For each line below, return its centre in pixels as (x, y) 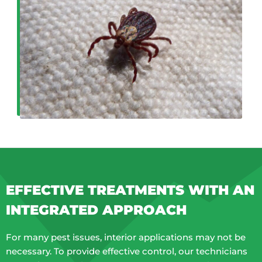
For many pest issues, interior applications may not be (126, 237)
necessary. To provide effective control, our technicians (127, 251)
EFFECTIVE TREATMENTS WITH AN (130, 190)
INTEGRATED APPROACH (96, 210)
